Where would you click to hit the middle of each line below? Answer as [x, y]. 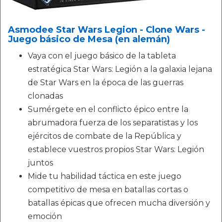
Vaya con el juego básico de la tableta [102, 55]
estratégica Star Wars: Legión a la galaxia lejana [120, 69]
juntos [40, 163]
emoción [45, 216]
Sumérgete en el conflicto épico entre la [108, 109]
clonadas [45, 96]
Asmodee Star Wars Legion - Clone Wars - [107, 29]
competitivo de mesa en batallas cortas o [108, 189]
